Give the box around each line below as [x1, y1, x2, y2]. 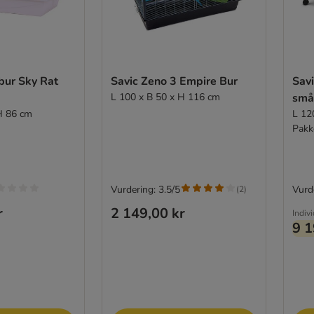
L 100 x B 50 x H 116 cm [110, 90, 220, 104]
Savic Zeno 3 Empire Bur [110, 73, 238, 89]
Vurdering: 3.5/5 [110, 182, 180, 196]
